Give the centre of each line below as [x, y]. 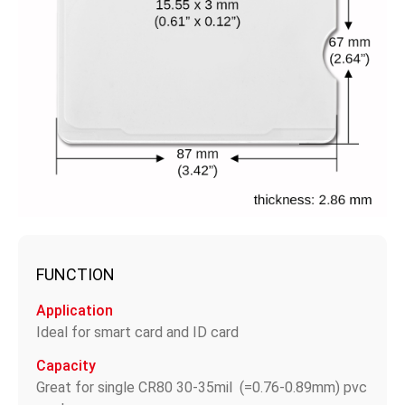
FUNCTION [75, 274]
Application [75, 310]
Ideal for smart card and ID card [137, 332]
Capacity [66, 365]
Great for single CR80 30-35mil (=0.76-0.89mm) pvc [202, 387]
